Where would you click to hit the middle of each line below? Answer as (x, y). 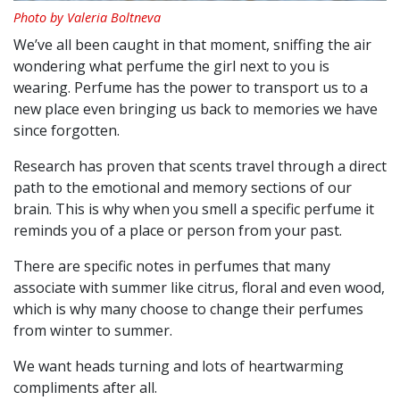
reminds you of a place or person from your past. (178, 231)
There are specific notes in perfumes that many (172, 267)
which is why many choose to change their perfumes (188, 309)
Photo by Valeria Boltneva (87, 18)
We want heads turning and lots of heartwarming (179, 367)
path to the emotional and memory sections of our (183, 188)
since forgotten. (67, 131)
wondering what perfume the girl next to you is (171, 67)
